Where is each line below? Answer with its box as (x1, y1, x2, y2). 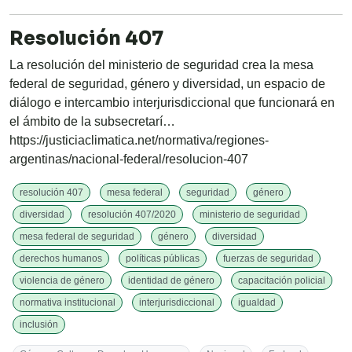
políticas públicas (126, 253, 200, 265)
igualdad (238, 297, 276, 309)
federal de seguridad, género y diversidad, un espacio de (9, 77, 325, 91)
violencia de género (20, 275, 104, 287)
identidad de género (128, 275, 214, 287)
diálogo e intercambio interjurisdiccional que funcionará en (9, 96, 335, 110)
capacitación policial (238, 275, 325, 287)
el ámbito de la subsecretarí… (9, 115, 175, 129)
